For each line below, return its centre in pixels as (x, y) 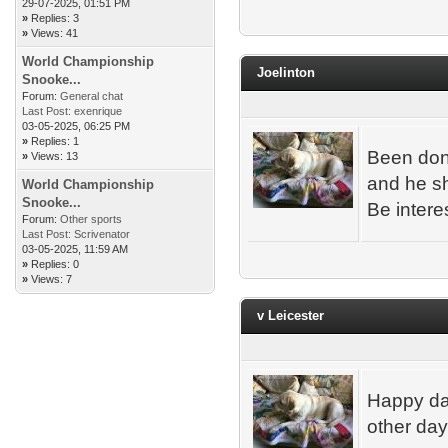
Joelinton (286, 72)
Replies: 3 (55, 18)
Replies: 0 (55, 264)
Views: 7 (51, 279)
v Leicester (290, 315)
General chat (91, 96)
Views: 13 (54, 156)
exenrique (98, 111)
